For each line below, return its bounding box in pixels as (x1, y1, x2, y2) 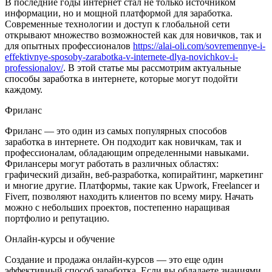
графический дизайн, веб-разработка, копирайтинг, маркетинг (5, 169, 263, 180)
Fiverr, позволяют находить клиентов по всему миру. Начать (5, 191, 253, 202)
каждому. (5, 84, 42, 95)
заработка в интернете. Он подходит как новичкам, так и (5, 136, 242, 147)
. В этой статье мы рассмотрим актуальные (63, 62, 241, 73)
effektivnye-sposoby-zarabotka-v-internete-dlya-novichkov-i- (5, 51, 238, 62)
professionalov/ (5, 62, 63, 73)
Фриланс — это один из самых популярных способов (5, 125, 227, 136)
